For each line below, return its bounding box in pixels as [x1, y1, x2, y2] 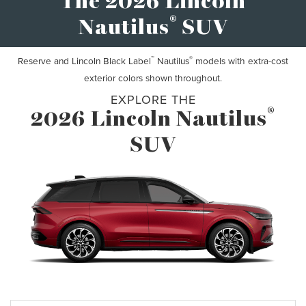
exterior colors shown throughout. [84, 71, 222, 85]
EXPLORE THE [110, 91, 196, 109]
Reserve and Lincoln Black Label [18, 54, 151, 68]
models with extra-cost [193, 54, 288, 68]
